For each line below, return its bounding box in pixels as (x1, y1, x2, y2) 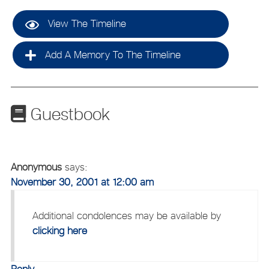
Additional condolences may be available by (32, 210, 221, 222)
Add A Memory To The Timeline (41, 48, 181, 61)
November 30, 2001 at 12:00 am (10, 176, 154, 189)
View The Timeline (44, 17, 126, 29)
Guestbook (25, 104, 110, 125)
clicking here (32, 225, 87, 237)
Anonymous (10, 161, 62, 174)
